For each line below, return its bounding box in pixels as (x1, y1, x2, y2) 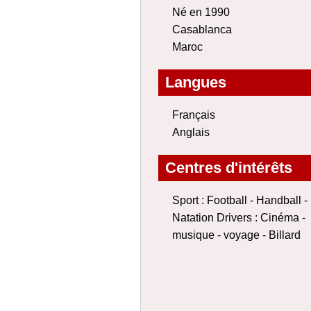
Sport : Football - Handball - (172, 194, 308, 206)
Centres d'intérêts (165, 159, 292, 176)
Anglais (172, 126, 210, 138)
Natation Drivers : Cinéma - (172, 212, 305, 224)
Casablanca (172, 24, 232, 35)
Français (172, 109, 215, 121)
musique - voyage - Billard (172, 229, 301, 241)
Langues (165, 74, 226, 91)
